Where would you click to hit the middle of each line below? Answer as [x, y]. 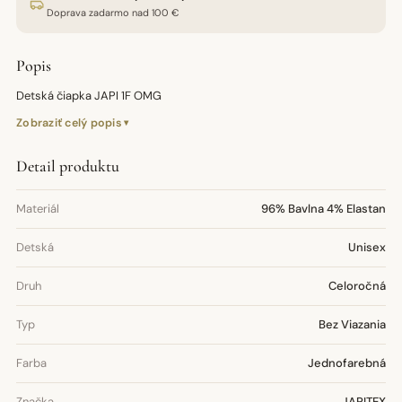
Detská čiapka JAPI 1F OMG [89, 96]
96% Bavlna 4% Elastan [323, 209]
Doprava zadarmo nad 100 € [113, 13]
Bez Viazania [352, 324]
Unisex [367, 247]
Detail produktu [68, 166]
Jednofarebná [347, 363]
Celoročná [357, 286]
